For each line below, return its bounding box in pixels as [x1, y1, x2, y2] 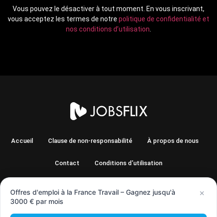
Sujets [145, 182, 165, 189]
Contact [55, 159, 79, 167]
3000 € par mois [10, 197, 63, 205]
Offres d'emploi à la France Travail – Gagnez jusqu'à [10, 188, 175, 196]
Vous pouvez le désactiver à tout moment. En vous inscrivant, [13, 5, 204, 13]
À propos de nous [147, 137, 199, 145]
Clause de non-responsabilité [47, 137, 132, 145]
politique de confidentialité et [119, 15, 209, 23]
